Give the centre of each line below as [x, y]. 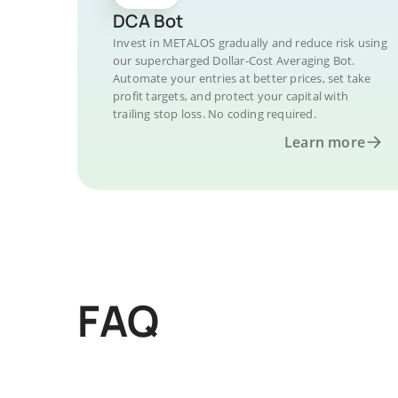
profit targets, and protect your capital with [231, 96]
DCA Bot [148, 21]
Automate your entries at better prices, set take [242, 78]
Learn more [325, 142]
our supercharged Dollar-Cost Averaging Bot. [234, 60]
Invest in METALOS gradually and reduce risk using [250, 43]
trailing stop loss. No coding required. [215, 114]
